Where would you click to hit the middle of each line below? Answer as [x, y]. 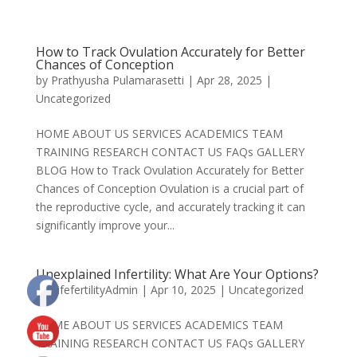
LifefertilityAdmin [94, 290]
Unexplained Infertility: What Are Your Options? [177, 274]
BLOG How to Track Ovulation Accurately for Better [169, 170]
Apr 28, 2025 [229, 80]
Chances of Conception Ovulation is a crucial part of [169, 188]
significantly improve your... [105, 225]
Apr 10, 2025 [183, 290]
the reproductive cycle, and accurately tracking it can [170, 207]
